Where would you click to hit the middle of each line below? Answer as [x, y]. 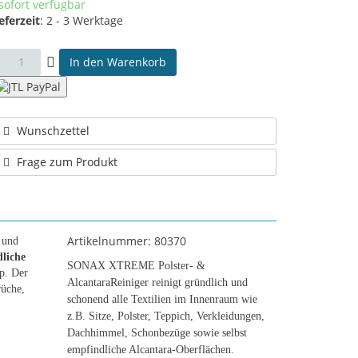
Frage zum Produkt [67, 162]
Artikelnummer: [110, 241]
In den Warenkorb [118, 62]
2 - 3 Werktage [85, 20]
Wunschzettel [53, 131]
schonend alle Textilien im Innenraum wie [162, 300]
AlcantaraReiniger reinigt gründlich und [157, 283]
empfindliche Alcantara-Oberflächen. [150, 350]
